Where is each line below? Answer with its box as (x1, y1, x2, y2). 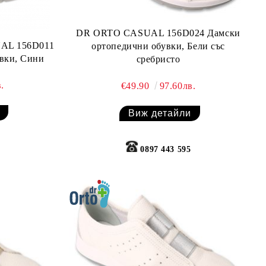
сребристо (136, 54, 180, 65)
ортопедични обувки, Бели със (91, 41, 225, 52)
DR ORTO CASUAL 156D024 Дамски (76, 28, 240, 39)
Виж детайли (128, 108, 192, 119)
